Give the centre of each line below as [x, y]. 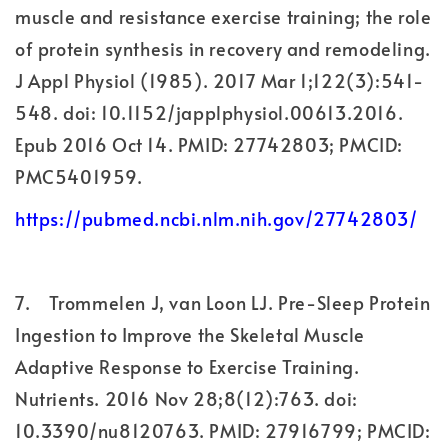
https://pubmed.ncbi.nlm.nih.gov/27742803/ [216, 218]
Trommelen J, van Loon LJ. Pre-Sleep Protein [239, 302]
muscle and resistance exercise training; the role [223, 16]
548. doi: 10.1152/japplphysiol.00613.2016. [209, 112]
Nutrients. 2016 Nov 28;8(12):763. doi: [186, 398]
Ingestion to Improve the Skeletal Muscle [190, 334]
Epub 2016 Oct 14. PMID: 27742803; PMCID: [209, 144]
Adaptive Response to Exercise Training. [187, 366]
